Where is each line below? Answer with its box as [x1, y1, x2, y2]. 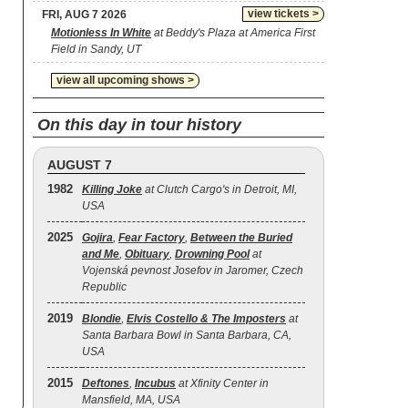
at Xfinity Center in [176, 377, 269, 390]
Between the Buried [190, 231, 292, 244]
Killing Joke [82, 183, 142, 196]
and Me [82, 248, 119, 260]
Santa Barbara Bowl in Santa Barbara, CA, [82, 329, 291, 342]
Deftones [82, 377, 129, 390]
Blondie [82, 312, 121, 325]
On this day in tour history [37, 116, 241, 134]
